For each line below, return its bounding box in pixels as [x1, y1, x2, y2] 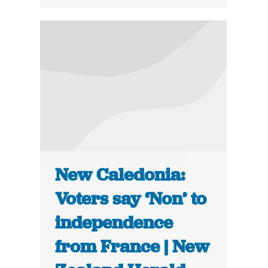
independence [55, 211, 173, 234]
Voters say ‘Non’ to [55, 187, 207, 211]
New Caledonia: [55, 163, 185, 187]
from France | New [55, 235, 210, 258]
